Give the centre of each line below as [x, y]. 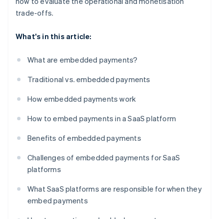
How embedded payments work [82, 99]
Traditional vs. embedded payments [89, 79]
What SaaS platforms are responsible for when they [115, 189]
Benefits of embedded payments [84, 138]
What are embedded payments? [83, 60]
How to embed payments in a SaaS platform [102, 119]
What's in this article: [54, 36]
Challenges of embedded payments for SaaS [104, 158]
